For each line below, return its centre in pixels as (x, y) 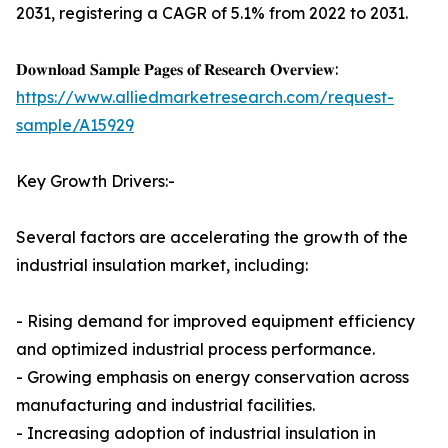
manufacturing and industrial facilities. (165, 405)
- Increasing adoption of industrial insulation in (196, 433)
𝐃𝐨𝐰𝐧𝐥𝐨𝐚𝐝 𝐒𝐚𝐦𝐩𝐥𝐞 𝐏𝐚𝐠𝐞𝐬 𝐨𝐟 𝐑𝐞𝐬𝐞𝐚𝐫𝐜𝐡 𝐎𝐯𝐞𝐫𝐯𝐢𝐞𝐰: (177, 69)
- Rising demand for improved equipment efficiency (215, 321)
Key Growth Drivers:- (95, 181)
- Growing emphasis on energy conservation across (212, 377)
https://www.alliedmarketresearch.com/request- (205, 97)
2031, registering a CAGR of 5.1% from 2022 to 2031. (212, 13)
